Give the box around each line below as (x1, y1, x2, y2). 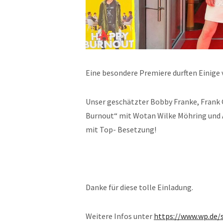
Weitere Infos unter (86, 211, 154, 221)
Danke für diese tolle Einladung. (86, 182, 193, 192)
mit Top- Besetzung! (86, 124, 156, 134)
